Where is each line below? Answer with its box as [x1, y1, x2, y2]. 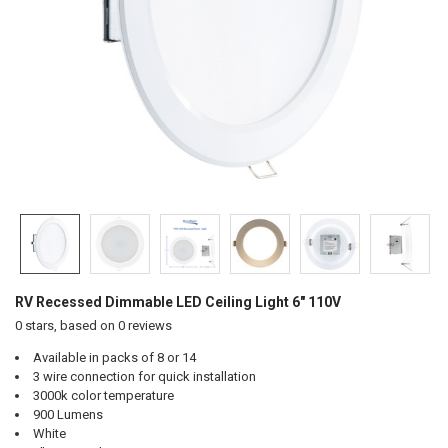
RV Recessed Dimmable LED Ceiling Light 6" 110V [14, 293, 341, 310]
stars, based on [21, 317, 118, 333]
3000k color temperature [32, 387, 174, 403]
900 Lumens [32, 406, 103, 422]
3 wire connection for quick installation [32, 368, 256, 384]
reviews [124, 317, 172, 333]
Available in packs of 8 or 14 [32, 349, 196, 365]
